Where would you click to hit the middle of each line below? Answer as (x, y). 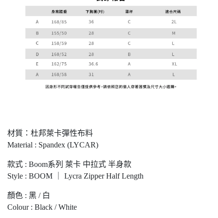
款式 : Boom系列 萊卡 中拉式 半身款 (69, 164)
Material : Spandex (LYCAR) (53, 145)
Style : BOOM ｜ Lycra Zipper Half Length (75, 176)
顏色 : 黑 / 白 (29, 195)
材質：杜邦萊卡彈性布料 (50, 133)
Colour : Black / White (42, 207)
